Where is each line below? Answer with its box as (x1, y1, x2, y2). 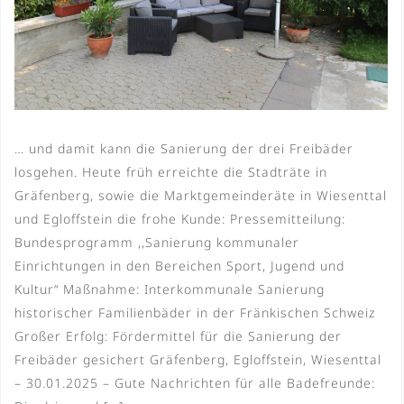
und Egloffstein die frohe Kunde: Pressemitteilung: (14, 210, 345, 228)
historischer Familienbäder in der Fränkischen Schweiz (14, 304, 375, 322)
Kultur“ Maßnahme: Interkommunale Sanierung (14, 280, 325, 298)
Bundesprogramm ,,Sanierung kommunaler (14, 234, 299, 252)
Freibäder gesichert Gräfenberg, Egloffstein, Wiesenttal (14, 351, 381, 369)
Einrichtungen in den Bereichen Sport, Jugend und (14, 257, 344, 275)
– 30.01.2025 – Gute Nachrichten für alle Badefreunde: (14, 374, 375, 392)
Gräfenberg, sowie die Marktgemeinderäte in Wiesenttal (14, 187, 387, 205)
